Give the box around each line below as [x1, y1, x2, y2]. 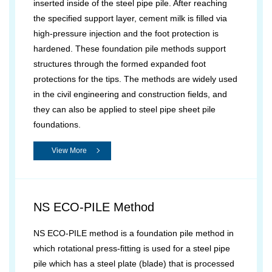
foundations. [33, 120, 81, 129]
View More [52, 146, 87, 155]
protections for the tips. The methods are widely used [33, 74, 237, 84]
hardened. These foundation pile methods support [33, 44, 226, 53]
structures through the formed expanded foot [33, 59, 206, 69]
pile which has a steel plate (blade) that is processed [33, 259, 234, 268]
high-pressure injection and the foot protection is [33, 29, 219, 38]
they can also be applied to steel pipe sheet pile [33, 104, 216, 114]
